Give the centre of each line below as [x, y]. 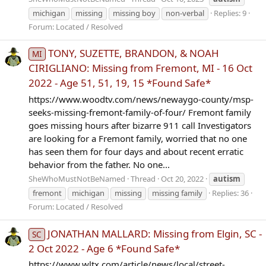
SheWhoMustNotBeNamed [77, 179]
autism [227, 179]
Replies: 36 [230, 193]
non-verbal [185, 13]
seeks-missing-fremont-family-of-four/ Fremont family [140, 112]
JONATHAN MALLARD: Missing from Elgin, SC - [154, 233]
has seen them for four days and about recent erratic [136, 151]
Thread [143, 179]
